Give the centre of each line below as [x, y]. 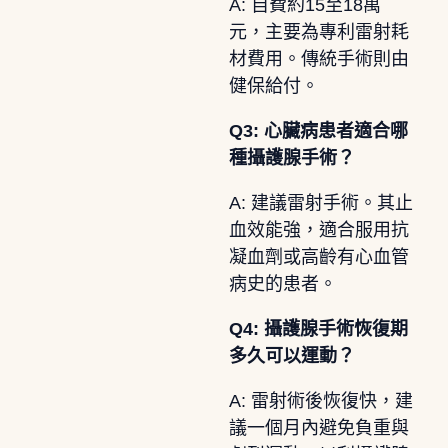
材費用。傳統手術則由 [318, 58]
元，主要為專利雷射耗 [318, 31]
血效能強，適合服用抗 [318, 229]
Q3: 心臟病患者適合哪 [318, 130]
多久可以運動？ [291, 355]
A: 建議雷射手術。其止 [320, 202]
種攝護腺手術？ [291, 157]
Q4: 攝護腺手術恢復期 [318, 328]
